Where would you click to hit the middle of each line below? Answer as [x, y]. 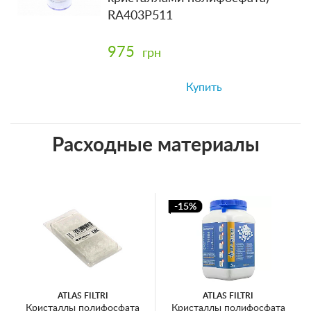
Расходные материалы [155, 145]
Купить [204, 87]
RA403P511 [140, 16]
